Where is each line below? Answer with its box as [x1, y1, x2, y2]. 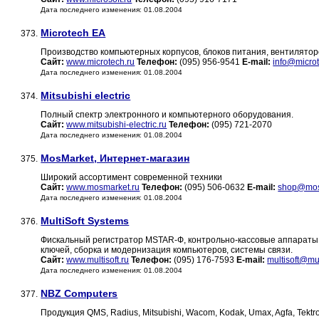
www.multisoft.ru [66, 255, 130, 266]
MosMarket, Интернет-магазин [41, 152, 190, 164]
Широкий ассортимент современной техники [41, 172, 223, 183]
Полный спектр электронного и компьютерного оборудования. [41, 110, 294, 120]
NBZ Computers [41, 288, 118, 300]
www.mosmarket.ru [66, 182, 140, 193]
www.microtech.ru [66, 57, 135, 68]
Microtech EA [41, 27, 106, 39]
